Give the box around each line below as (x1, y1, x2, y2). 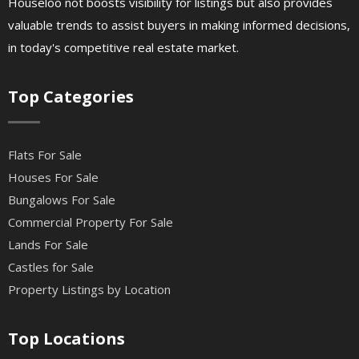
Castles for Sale (8, 259, 94, 275)
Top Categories (8, 86, 134, 107)
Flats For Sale (8, 147, 82, 163)
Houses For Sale (8, 169, 99, 185)
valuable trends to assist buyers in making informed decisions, (8, 17, 350, 33)
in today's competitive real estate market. (8, 39, 239, 55)
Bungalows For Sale (8, 192, 115, 208)
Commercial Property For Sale (8, 214, 173, 230)
